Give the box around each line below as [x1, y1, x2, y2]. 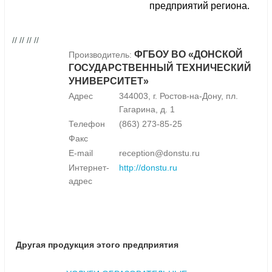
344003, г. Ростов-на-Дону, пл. [119, 91, 238, 101]
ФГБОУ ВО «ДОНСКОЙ [134, 49, 243, 60]
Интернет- [69, 163, 109, 173]
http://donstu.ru [119, 163, 177, 173]
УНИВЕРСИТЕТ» [69, 76, 149, 87]
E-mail [69, 148, 93, 158]
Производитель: [69, 50, 134, 60]
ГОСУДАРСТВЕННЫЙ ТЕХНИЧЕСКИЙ [69, 63, 251, 73]
